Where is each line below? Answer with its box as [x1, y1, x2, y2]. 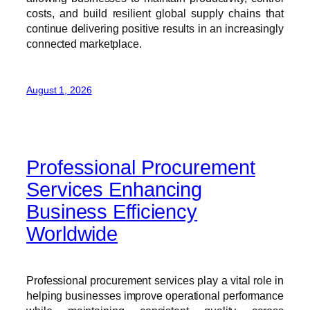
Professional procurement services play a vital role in [26, 273, 284, 286]
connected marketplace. [26, 37, 142, 51]
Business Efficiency [26, 201, 198, 224]
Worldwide [26, 223, 118, 246]
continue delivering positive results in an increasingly [26, 22, 284, 35]
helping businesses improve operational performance [26, 289, 284, 302]
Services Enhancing [26, 179, 203, 201]
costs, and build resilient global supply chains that [26, 7, 284, 20]
